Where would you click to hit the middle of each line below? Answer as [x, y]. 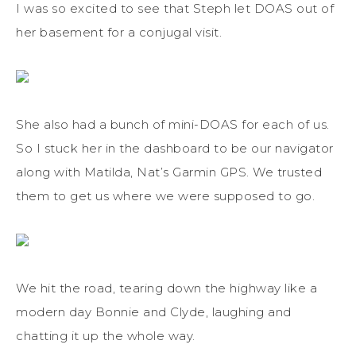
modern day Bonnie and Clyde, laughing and [154, 311]
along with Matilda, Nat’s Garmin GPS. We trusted [169, 172]
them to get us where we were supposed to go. [165, 195]
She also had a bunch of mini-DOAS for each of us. [173, 124]
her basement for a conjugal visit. [119, 32]
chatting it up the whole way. [106, 335]
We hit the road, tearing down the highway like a [166, 288]
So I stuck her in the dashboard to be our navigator [175, 148]
